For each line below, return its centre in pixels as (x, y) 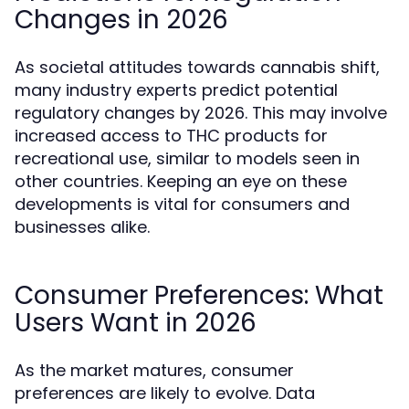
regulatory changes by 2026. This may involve (201, 113)
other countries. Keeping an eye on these (181, 181)
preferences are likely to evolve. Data (165, 393)
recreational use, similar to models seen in (187, 158)
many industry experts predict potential (176, 90)
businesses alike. (82, 227)
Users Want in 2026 (136, 323)
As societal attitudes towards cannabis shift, (197, 67)
